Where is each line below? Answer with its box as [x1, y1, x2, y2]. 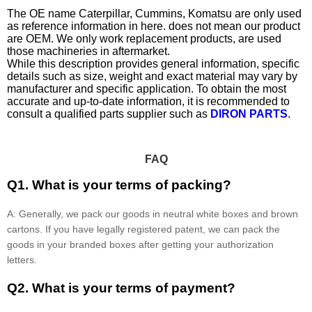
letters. [7, 254, 37, 266]
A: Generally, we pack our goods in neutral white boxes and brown [7, 208, 298, 220]
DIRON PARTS [210, 107, 288, 120]
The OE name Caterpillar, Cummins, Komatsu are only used [7, 7, 302, 19]
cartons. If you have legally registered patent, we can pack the [7, 224, 280, 235]
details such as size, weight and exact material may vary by [7, 70, 297, 82]
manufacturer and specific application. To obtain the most [7, 82, 286, 95]
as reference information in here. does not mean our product [7, 19, 300, 32]
